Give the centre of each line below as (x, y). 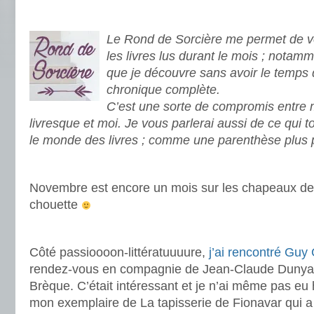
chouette (55, 205)
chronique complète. (163, 90)
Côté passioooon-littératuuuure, (119, 252)
